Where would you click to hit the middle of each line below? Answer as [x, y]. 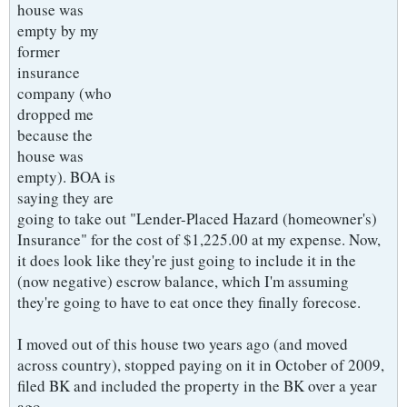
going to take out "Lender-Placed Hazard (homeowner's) [197, 218]
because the [55, 135]
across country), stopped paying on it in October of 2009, [201, 365]
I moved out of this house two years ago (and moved [183, 344]
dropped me [55, 114]
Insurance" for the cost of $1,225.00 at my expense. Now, [199, 239]
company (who [65, 93]
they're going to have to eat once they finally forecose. [189, 302]
